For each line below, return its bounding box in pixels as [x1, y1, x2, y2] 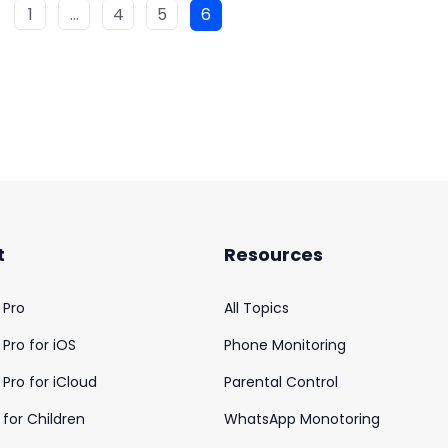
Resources [224, 242, 323, 267]
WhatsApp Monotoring [224, 409, 380, 429]
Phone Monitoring [224, 335, 346, 355]
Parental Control [224, 372, 338, 392]
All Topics [224, 298, 289, 318]
